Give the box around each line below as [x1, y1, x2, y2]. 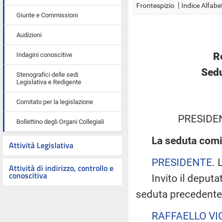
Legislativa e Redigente [16, 78, 81, 86]
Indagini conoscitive [16, 51, 72, 58]
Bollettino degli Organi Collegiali [16, 118, 104, 125]
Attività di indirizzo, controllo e [9, 162, 113, 174]
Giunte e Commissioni [16, 11, 78, 19]
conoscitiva [9, 169, 47, 181]
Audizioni [16, 31, 42, 39]
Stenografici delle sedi [16, 71, 78, 78]
